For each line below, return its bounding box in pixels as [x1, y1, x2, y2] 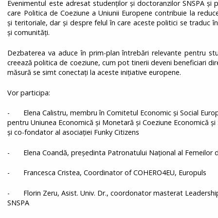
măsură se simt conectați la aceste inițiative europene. [7, 67, 182, 77]
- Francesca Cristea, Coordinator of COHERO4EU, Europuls [7, 168, 207, 178]
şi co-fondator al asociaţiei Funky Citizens [7, 127, 140, 137]
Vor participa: [7, 88, 51, 97]
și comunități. [7, 28, 50, 37]
